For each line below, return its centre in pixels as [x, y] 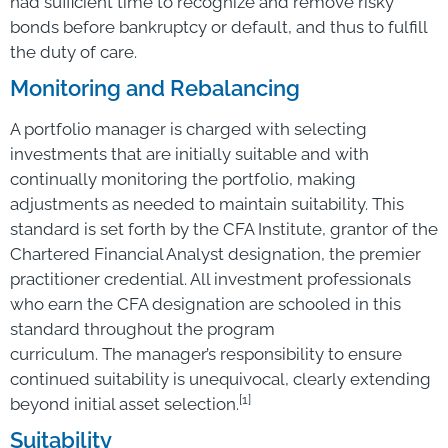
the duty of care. [73, 51]
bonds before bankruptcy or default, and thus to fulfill [218, 26]
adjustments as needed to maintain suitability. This [207, 203]
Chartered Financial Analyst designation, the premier [215, 253]
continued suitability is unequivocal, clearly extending [220, 378]
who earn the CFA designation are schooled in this [205, 303]
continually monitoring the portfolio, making [183, 178]
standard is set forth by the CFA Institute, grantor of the [224, 228]
